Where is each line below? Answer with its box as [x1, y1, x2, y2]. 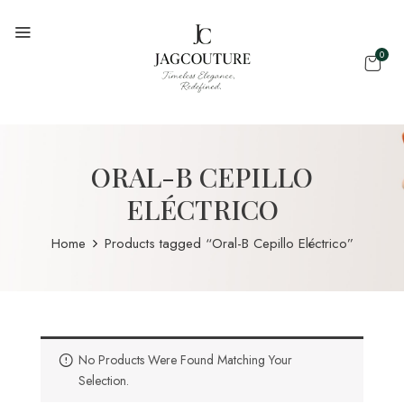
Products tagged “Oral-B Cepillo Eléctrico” [104, 234, 353, 253]
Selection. [78, 372, 129, 390]
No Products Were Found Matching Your [78, 351, 292, 369]
